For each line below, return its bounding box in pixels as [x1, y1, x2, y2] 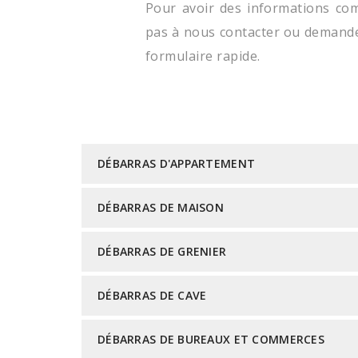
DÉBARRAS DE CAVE [97, 288, 207, 303]
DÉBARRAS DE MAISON [97, 200, 225, 215]
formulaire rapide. [145, 47, 261, 65]
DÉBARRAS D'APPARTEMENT [97, 156, 256, 171]
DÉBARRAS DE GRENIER [97, 244, 227, 259]
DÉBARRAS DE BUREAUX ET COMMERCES [97, 332, 324, 347]
